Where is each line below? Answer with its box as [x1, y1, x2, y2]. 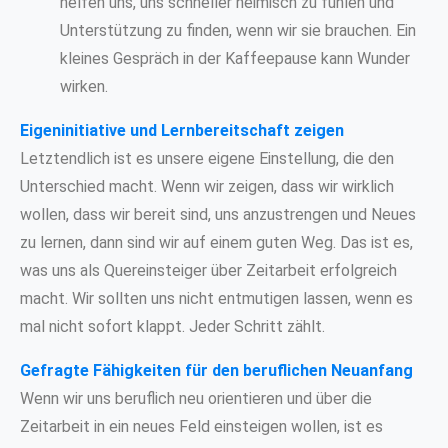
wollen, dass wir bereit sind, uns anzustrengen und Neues [20, 204, 416, 224]
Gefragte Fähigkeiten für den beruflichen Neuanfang [20, 360, 413, 380]
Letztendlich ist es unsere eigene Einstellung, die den [20, 148, 394, 168]
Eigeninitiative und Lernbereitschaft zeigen [20, 120, 344, 140]
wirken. [60, 76, 108, 96]
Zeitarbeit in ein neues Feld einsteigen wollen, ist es [20, 416, 383, 436]
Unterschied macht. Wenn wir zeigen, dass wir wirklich [20, 176, 394, 196]
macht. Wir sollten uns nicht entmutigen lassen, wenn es [20, 288, 413, 308]
